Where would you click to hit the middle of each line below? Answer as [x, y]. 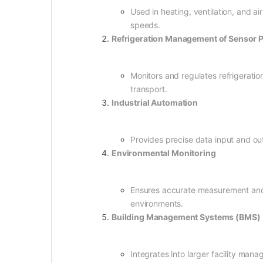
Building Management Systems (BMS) [186, 217]
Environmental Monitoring [164, 153]
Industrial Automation [155, 102]
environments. [157, 203]
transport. [149, 89]
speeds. [146, 25]
